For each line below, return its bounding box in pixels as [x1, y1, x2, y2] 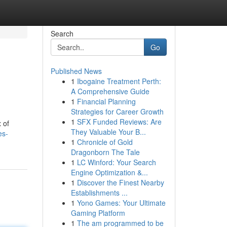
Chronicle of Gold [77, 137, 133, 147]
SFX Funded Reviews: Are [77, 117, 162, 127]
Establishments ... [70, 187, 128, 198]
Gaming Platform [70, 208, 125, 218]
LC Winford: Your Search [77, 157, 156, 167]
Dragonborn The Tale [70, 147, 140, 157]
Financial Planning [77, 96, 136, 106]
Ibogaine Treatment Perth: [77, 76, 161, 86]
